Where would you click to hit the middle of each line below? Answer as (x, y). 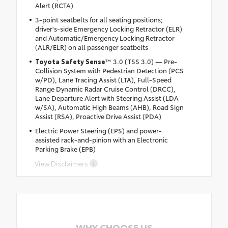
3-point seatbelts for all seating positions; (99, 19)
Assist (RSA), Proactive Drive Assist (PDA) (98, 116)
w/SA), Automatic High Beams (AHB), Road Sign (109, 107)
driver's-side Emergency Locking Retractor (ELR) (108, 28)
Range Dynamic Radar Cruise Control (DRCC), (105, 88)
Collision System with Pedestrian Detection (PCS (109, 70)
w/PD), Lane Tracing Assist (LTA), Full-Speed (103, 79)
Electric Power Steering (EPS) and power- (98, 130)
